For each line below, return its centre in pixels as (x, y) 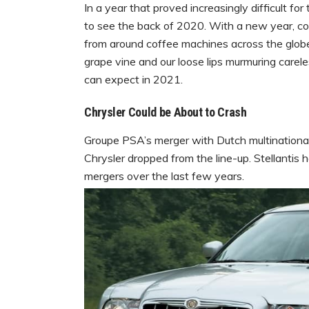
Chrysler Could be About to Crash (166, 112)
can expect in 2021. (133, 80)
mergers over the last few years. (164, 176)
